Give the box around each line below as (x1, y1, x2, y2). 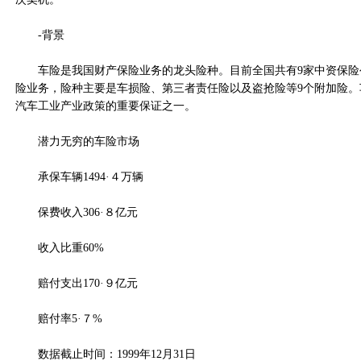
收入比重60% (15, 242, 104, 254)
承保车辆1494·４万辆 (15, 171, 143, 183)
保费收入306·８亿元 (15, 206, 138, 218)
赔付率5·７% (15, 313, 102, 325)
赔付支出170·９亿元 (15, 277, 138, 289)
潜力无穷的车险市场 (15, 135, 139, 147)
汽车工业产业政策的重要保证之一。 (15, 100, 196, 112)
